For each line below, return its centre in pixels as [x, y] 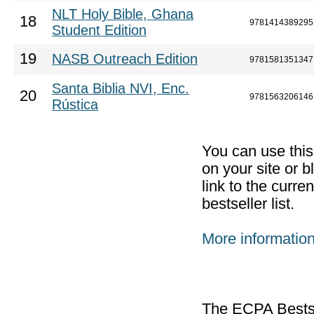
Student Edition [99, 30]
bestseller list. [248, 204]
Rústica [75, 104]
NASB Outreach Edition [125, 59]
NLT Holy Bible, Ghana [123, 14]
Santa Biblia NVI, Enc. [121, 88]
